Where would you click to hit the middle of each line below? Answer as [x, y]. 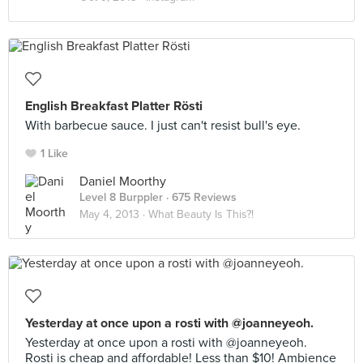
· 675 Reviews [200, 197]
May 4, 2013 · [114, 214]
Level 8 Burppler [121, 197]
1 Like [54, 154]
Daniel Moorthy [123, 181]
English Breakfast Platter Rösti [114, 106]
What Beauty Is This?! [201, 214]
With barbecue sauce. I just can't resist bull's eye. [163, 126]
